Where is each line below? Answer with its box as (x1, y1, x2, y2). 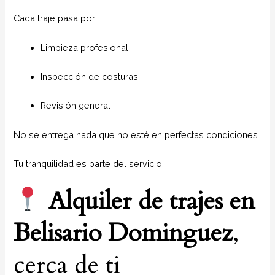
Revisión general (41, 100, 111, 111)
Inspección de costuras (41, 71, 139, 82)
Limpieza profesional (41, 42, 129, 53)
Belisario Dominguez (14, 216, 233, 250)
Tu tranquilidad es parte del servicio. (14, 158, 165, 169)
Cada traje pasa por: (14, 13, 98, 24)
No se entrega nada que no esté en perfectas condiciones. (14, 129, 260, 140)
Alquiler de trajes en (48, 184, 255, 219)
